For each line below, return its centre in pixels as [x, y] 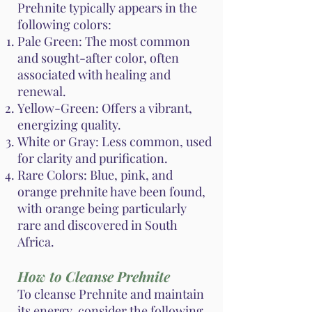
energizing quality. [69, 125]
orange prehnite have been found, [111, 192]
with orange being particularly [102, 209]
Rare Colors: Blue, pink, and [95, 175]
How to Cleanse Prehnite [94, 276]
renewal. [42, 92]
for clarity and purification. [93, 158]
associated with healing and [94, 75]
